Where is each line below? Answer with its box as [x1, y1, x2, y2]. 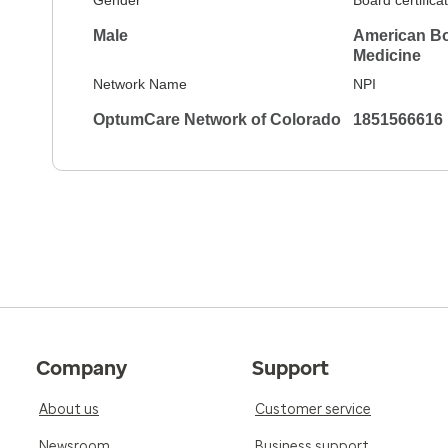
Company [36, 356, 127, 380]
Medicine [352, 47, 421, 64]
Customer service [255, 401, 371, 418]
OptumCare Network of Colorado [93, 111, 341, 128]
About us [39, 401, 99, 418]
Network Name [93, 76, 187, 92]
